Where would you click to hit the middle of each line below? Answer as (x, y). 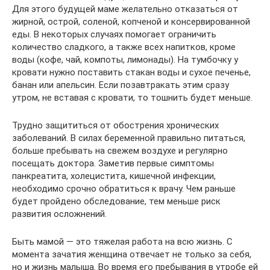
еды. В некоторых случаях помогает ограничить (114, 34)
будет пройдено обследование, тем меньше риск (116, 201)
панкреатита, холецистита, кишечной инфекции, (114, 176)
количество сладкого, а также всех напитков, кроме (124, 47)
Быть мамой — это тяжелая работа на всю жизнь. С (122, 241)
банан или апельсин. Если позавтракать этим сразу (121, 85)
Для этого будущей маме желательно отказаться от (125, 9)
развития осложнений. (59, 214)
